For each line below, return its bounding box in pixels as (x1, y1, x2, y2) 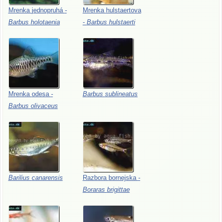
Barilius (8, 174, 32, 182)
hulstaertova (106, 6, 141, 14)
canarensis (31, 174, 63, 182)
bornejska (108, 174, 138, 182)
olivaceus (30, 102, 58, 110)
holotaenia (30, 18, 60, 26)
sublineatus (105, 90, 138, 98)
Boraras (82, 186, 107, 194)
